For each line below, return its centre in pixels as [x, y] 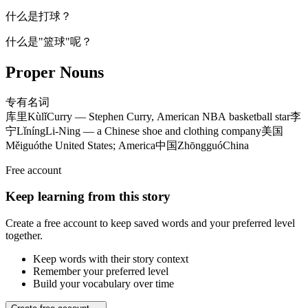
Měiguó [22, 145]
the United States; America [97, 145]
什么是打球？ [38, 16]
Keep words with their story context [111, 259]
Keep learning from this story [88, 197]
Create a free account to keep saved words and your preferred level [150, 223]
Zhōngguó [200, 145]
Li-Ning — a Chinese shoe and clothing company [153, 131]
